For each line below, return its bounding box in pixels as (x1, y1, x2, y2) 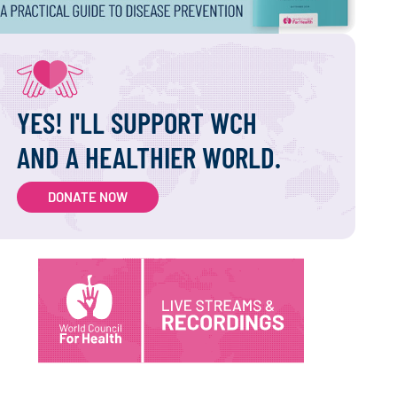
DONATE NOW (48, 189, 128, 206)
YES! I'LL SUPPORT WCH (17, 105, 258, 141)
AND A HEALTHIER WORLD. (17, 139, 282, 175)
